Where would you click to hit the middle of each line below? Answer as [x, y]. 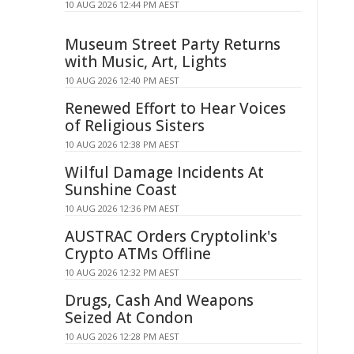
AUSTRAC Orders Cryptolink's [171, 236]
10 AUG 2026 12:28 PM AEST [122, 336]
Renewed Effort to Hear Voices [175, 108]
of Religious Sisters [135, 126]
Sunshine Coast [121, 190]
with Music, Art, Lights [146, 62]
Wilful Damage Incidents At [164, 172]
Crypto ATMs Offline [138, 254]
